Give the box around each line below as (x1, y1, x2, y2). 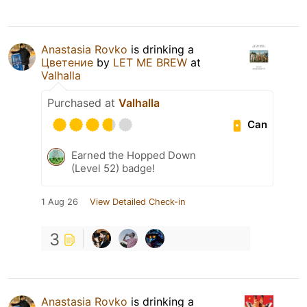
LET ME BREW (113, 55, 187, 69)
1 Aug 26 (41, 196, 78, 207)
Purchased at (47, 95, 119, 110)
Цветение (41, 55, 93, 69)
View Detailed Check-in (90, 196, 185, 207)
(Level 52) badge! (71, 161, 155, 175)
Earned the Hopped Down (71, 148, 196, 162)
